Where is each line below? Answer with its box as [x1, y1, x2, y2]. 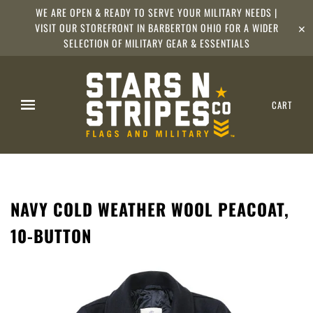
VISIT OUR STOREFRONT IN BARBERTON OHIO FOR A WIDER [34, 20, 279, 35]
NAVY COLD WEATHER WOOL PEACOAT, [10, 196, 289, 221]
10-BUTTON [10, 223, 92, 248]
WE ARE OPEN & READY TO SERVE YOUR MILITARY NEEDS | [36, 5, 277, 20]
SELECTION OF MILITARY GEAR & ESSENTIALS [63, 36, 250, 50]
